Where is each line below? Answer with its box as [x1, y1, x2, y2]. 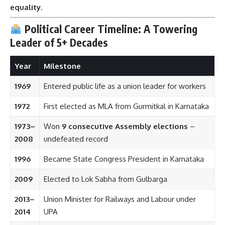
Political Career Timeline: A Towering [22, 22, 197, 36]
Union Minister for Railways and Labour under [43, 194, 196, 204]
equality [10, 2, 41, 12]
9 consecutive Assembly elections [61, 122, 188, 132]
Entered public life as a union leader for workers [43, 81, 206, 91]
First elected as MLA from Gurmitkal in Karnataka [43, 101, 209, 111]
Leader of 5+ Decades [10, 35, 108, 49]
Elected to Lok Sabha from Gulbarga [43, 174, 167, 184]
